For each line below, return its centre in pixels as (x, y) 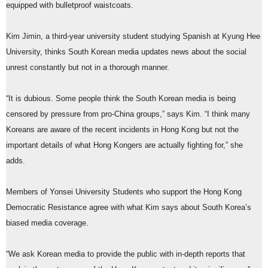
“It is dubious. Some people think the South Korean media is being (121, 99)
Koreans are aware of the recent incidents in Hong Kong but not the (122, 130)
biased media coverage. (47, 223)
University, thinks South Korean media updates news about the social (126, 52)
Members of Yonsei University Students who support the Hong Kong (124, 192)
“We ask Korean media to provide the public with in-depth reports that (126, 255)
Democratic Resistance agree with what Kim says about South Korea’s (129, 208)
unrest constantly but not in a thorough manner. (89, 68)
